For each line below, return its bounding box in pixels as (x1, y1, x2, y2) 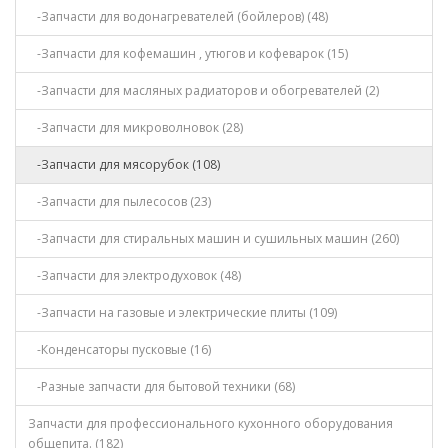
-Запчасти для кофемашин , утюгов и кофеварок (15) (28, 45, 348, 62)
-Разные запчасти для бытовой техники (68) (28, 378, 295, 395)
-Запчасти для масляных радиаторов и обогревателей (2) (28, 82, 379, 99)
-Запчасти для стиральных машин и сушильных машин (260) (28, 230, 399, 247)
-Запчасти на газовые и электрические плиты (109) (28, 304, 337, 321)
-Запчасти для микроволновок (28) (28, 119, 243, 136)
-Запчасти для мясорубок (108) (28, 156, 220, 173)
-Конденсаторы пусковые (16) (28, 341, 211, 358)
